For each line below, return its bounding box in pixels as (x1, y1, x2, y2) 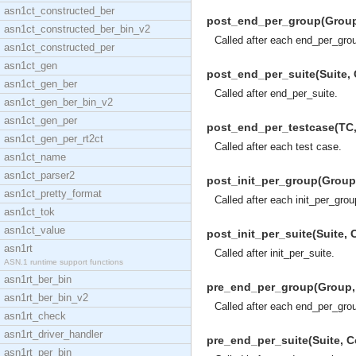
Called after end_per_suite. (215, 87, 338, 99)
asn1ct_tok (4, 206, 55, 218)
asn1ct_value (4, 224, 65, 236)
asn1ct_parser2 (4, 169, 75, 181)
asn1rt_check (4, 310, 66, 322)
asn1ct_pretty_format (4, 188, 102, 199)
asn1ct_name (4, 151, 66, 163)
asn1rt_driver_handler (4, 328, 103, 340)
